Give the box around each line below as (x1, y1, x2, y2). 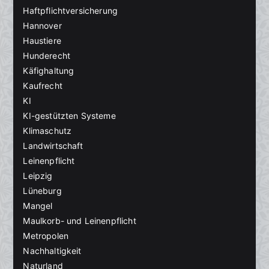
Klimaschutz (23, 125, 72, 136)
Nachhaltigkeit (23, 246, 82, 256)
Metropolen (23, 231, 69, 241)
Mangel (23, 201, 53, 211)
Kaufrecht (23, 80, 62, 91)
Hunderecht (23, 50, 71, 61)
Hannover (23, 20, 62, 31)
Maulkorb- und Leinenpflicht (23, 216, 136, 226)
